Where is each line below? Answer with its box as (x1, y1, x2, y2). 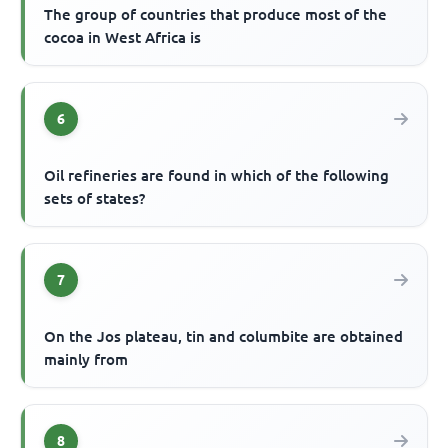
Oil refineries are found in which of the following (44, 167, 390, 185)
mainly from (44, 351, 129, 369)
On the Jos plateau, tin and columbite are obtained (44, 328, 404, 346)
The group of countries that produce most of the (44, 6, 388, 24)
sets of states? (44, 190, 146, 208)
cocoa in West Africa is (44, 29, 202, 47)
